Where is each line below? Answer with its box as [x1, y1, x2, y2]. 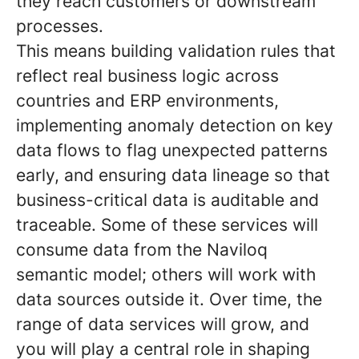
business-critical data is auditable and [16, 190, 319, 210]
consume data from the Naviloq [16, 240, 268, 260]
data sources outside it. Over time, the [16, 289, 322, 309]
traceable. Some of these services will [16, 215, 318, 235]
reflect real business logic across [16, 66, 279, 86]
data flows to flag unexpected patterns [16, 140, 328, 160]
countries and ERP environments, [16, 91, 279, 111]
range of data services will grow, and [16, 314, 309, 334]
